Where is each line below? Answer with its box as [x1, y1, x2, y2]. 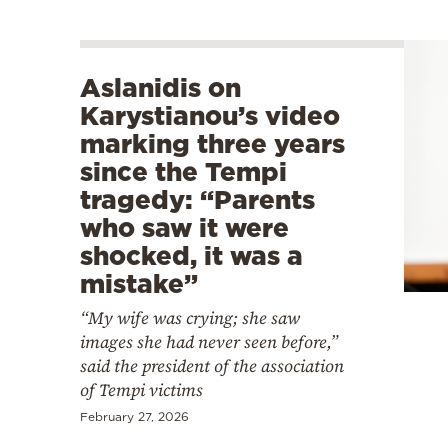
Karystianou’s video [80, 100, 340, 130]
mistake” [80, 268, 198, 298]
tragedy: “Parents [80, 184, 315, 214]
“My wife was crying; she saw [80, 305, 300, 330]
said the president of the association [80, 353, 344, 378]
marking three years [80, 128, 345, 158]
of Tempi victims [80, 377, 203, 402]
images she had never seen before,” [80, 329, 338, 354]
